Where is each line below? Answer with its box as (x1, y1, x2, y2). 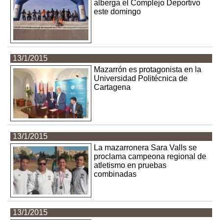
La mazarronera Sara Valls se (94, 143, 197, 152)
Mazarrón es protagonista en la (94, 65, 202, 74)
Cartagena (94, 83, 131, 92)
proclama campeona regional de (94, 152, 207, 161)
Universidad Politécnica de (94, 74, 188, 83)
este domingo (94, 7, 141, 16)
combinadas (94, 170, 137, 179)
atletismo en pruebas (94, 161, 167, 170)
